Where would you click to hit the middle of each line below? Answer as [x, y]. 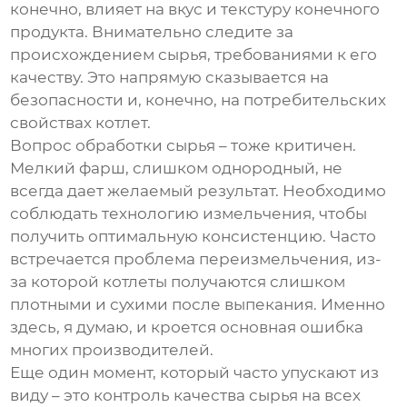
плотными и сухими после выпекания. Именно [198, 305]
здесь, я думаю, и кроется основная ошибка [187, 328]
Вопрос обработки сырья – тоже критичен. [184, 146]
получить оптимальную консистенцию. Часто [194, 237]
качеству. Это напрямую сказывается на [170, 78]
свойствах [53, 123]
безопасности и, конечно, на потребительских [199, 100]
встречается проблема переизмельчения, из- [196, 259]
